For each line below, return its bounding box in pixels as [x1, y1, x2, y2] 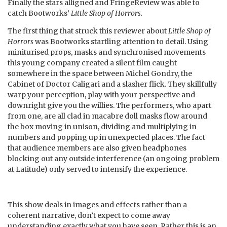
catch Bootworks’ [8, 9, 71, 18]
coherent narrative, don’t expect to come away [8, 211, 170, 220]
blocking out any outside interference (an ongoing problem [8, 154, 219, 164]
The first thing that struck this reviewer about [8, 26, 168, 36]
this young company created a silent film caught [8, 58, 177, 68]
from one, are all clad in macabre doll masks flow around [8, 111, 207, 121]
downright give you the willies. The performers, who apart [8, 101, 211, 110]
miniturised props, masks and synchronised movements [8, 48, 206, 57]
